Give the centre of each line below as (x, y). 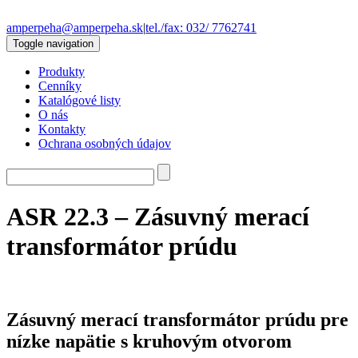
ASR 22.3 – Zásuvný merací (158, 217)
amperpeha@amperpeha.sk (75, 28)
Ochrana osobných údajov (105, 143)
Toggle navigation (53, 44)
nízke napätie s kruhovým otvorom (149, 341)
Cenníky (60, 86)
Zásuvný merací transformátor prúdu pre (177, 319)
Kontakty (62, 129)
